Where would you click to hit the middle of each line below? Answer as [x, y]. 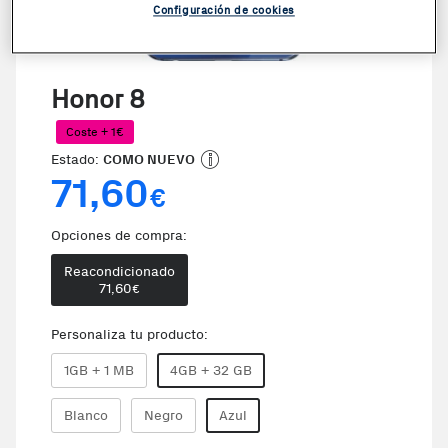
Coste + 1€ [95, 132]
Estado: [77, 160]
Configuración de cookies [224, 10]
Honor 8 [98, 99]
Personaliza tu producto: [129, 334]
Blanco [86, 415]
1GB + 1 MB [99, 370]
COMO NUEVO [149, 160]
